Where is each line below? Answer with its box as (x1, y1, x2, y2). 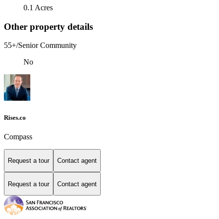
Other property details (4, 21, 93, 32)
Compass (4, 132, 32, 141)
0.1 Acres (23, 3, 53, 12)
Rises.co (4, 113, 26, 121)
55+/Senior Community (4, 41, 77, 50)
